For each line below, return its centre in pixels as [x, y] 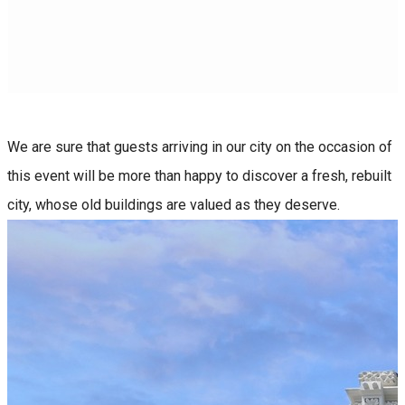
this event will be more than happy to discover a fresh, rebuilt [199, 175]
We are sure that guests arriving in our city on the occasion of [200, 146]
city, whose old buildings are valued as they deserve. [174, 204]
